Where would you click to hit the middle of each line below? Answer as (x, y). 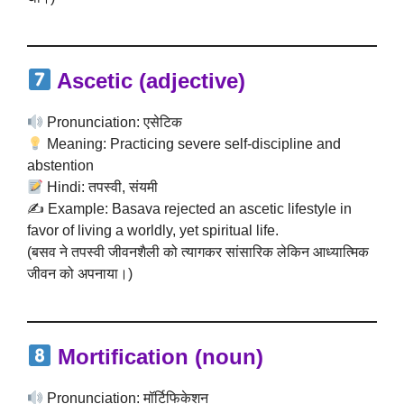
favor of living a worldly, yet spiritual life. (153, 230)
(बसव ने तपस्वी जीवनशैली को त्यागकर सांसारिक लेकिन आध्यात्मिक (198, 252)
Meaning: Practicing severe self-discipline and (193, 144)
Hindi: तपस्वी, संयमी (101, 187)
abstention (60, 165)
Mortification (124, 357)
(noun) (226, 357)
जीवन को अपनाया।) (80, 274)
